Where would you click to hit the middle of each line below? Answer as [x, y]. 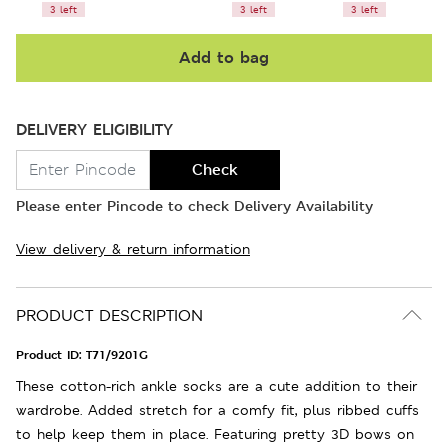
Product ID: [51, 354]
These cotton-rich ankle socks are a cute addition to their [216, 385]
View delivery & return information [133, 248]
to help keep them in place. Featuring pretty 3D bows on [215, 433]
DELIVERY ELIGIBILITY [94, 129]
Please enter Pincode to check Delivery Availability [194, 205]
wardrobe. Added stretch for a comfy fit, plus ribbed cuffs [217, 409]
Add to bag [224, 57]
